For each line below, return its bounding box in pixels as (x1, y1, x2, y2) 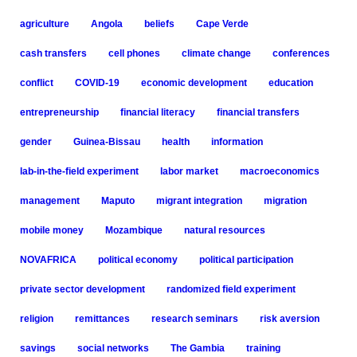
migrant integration (155, 195, 242, 206)
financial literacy (120, 107, 195, 118)
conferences (272, 48, 330, 59)
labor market (159, 166, 218, 177)
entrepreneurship (19, 107, 99, 118)
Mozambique (104, 225, 163, 236)
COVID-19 (74, 77, 120, 88)
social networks (76, 343, 149, 354)
